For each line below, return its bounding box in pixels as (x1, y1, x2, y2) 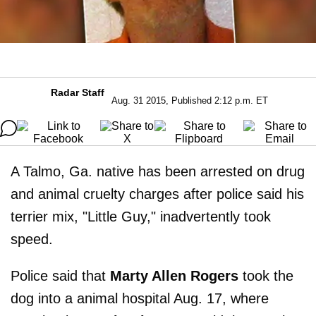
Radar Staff (51, 86, 104, 98)
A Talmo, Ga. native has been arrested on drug (11, 163, 305, 179)
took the (238, 267, 293, 284)
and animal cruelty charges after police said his (11, 186, 304, 202)
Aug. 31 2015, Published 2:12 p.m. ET (111, 95, 268, 106)
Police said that (11, 267, 110, 284)
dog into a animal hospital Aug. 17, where (11, 290, 269, 306)
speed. (11, 231, 53, 247)
